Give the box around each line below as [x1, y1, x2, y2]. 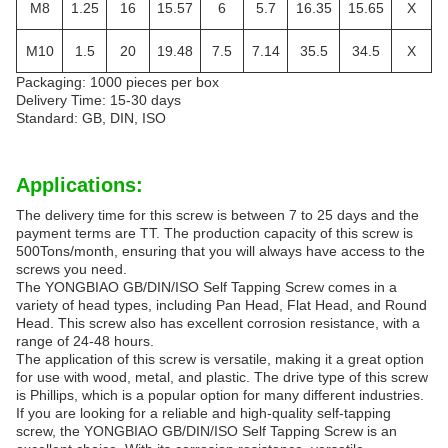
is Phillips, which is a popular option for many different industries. [16, 387, 424, 404]
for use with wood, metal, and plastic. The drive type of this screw [16, 369, 428, 386]
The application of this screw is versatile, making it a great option [16, 351, 424, 368]
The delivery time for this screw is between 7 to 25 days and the [16, 207, 419, 224]
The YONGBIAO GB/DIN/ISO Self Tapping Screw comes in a [16, 279, 397, 296]
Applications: [16, 174, 143, 197]
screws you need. [16, 261, 127, 278]
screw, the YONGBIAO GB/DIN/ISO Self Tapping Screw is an [16, 423, 397, 440]
